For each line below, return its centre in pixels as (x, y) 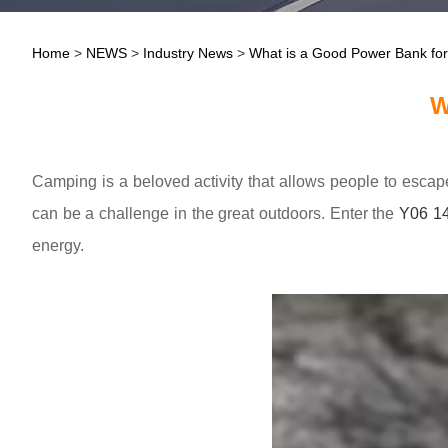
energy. (58, 245)
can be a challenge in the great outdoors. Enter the (216, 213)
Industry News (188, 53)
